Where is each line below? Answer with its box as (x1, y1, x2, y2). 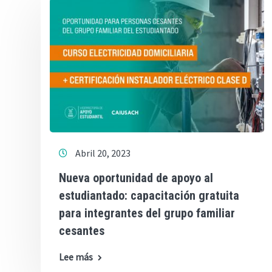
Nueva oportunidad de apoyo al (59, 171, 213, 185)
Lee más (59, 251, 93, 263)
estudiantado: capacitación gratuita (59, 188, 239, 203)
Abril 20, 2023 (75, 147, 131, 159)
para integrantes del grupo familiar (59, 206, 235, 220)
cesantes (59, 223, 104, 238)
